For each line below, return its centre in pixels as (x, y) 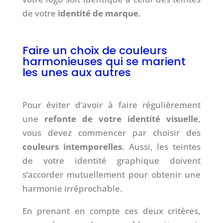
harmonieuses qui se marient (104, 61)
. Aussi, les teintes (161, 146)
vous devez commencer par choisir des (111, 132)
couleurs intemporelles (72, 146)
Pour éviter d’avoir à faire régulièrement (111, 105)
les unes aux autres (76, 72)
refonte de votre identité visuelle (121, 118)
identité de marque (98, 13)
